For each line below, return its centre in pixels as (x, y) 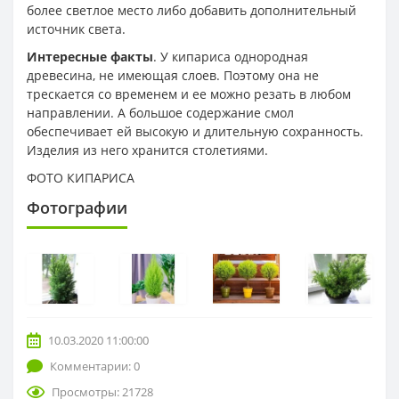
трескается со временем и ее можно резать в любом (189, 94)
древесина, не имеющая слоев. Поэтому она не (173, 75)
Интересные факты (90, 56)
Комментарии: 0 (95, 366)
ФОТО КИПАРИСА (81, 177)
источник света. (76, 28)
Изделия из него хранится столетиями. (147, 150)
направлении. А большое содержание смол (160, 112)
